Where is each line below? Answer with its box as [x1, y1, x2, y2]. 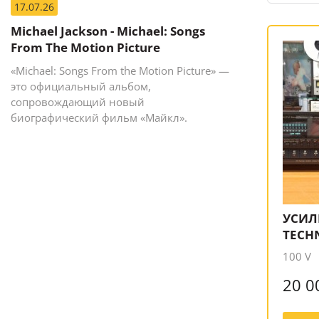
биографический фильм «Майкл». [11, 110, 187, 125]
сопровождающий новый [11, 94, 145, 109]
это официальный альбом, [11, 78, 151, 93]
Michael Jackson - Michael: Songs [11, 22, 205, 39]
